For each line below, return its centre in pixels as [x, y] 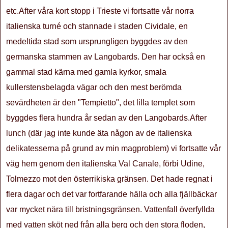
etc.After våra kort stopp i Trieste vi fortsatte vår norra [100, 11]
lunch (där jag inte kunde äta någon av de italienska [99, 133]
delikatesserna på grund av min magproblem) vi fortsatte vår [113, 148]
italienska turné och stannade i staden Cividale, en [97, 26]
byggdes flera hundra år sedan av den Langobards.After [106, 118]
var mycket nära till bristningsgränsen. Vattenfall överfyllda [110, 209]
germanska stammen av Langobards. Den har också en [106, 57]
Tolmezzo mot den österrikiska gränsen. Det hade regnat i [109, 179]
